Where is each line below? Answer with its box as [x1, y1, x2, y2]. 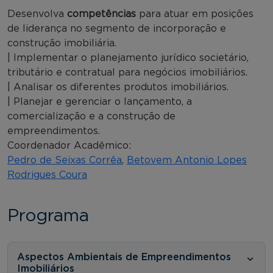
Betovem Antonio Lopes [127, 155, 247, 165]
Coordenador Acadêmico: [7, 140, 131, 151]
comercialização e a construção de [7, 111, 175, 121]
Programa [7, 207, 89, 225]
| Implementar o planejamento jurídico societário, [7, 52, 249, 63]
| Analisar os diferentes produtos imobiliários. [7, 82, 229, 92]
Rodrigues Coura [7, 169, 87, 180]
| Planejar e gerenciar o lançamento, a [7, 96, 192, 107]
